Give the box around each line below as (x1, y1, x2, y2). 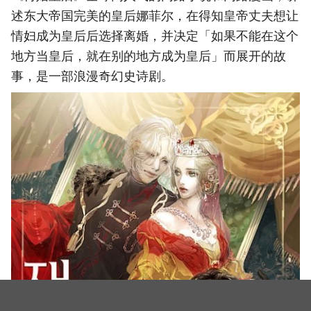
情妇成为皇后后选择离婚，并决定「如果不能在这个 (11, 28, 299, 44)
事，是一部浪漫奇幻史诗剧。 (11, 69, 174, 84)
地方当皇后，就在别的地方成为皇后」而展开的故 (11, 49, 286, 64)
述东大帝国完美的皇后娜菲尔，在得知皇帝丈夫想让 (11, 8, 299, 24)
